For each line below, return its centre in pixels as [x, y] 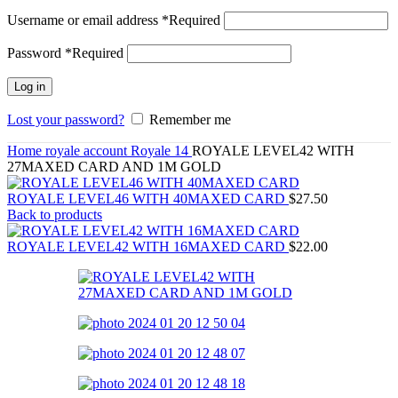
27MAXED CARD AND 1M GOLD [114, 167]
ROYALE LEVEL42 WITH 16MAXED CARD [148, 247]
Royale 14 [161, 151]
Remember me [190, 120]
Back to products [55, 215]
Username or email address [84, 20]
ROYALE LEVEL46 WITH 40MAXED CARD [148, 199]
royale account [88, 151]
